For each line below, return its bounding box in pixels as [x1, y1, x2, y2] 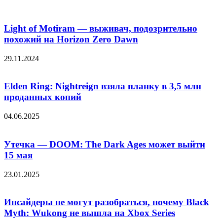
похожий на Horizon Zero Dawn [4, 34, 138, 44]
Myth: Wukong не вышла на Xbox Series [4, 208, 175, 219]
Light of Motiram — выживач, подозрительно [4, 23, 197, 34]
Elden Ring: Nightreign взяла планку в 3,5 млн [4, 81, 201, 92]
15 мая [4, 149, 33, 160]
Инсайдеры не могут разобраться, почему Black [4, 197, 209, 208]
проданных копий [4, 92, 81, 103]
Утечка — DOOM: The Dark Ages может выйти [4, 139, 205, 149]
